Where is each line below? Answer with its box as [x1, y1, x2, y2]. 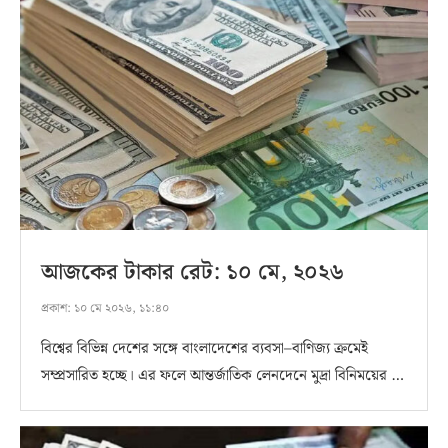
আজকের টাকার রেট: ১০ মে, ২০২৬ [41, 254, 344, 290]
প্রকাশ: [41, 298, 71, 318]
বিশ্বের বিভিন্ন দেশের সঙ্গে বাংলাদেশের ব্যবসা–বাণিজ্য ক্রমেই [41, 336, 368, 361]
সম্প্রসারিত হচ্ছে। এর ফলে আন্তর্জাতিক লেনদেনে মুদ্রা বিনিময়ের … [41, 363, 404, 388]
